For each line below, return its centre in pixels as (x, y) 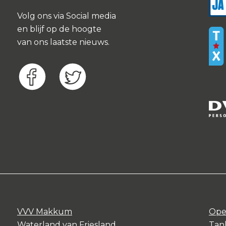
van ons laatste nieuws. (63, 42)
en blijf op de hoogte (59, 29)
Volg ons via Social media (66, 16)
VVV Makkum (44, 212)
